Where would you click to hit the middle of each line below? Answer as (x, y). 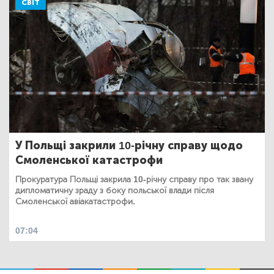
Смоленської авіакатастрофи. (75, 201)
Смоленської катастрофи (89, 160)
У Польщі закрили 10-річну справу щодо (129, 145)
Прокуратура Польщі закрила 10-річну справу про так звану (134, 179)
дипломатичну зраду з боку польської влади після (115, 190)
